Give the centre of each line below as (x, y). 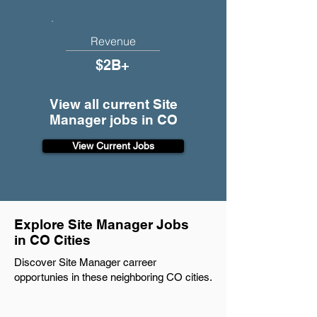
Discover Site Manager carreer (85, 262)
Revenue (113, 41)
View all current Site (113, 104)
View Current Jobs (113, 146)
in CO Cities (52, 240)
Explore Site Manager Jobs (102, 224)
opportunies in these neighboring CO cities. (113, 277)
